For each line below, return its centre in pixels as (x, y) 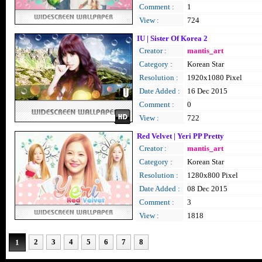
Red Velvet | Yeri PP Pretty (180, 136)
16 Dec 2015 (207, 91)
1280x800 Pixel (213, 175)
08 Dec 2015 (207, 189)
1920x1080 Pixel (215, 77)
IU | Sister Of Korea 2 (172, 38)
